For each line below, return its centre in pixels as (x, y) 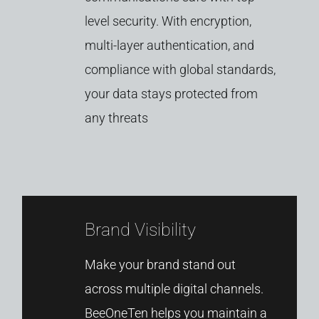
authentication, (188, 45)
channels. (235, 288)
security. (135, 21)
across (103, 288)
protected (201, 93)
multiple (147, 288)
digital (190, 288)
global (196, 69)
